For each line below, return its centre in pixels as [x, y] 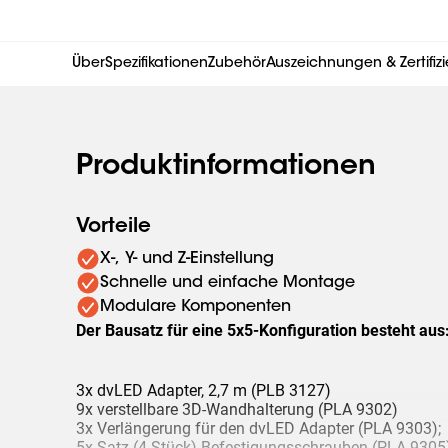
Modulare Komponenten [195, 307]
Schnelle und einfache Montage [227, 283]
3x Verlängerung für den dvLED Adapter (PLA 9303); [258, 428]
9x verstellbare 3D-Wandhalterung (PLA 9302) [237, 409]
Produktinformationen [226, 167]
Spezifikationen [156, 64]
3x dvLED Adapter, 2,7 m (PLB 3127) [203, 390]
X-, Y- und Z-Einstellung [187, 259]
